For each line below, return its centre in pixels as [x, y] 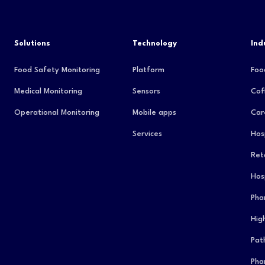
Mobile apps [154, 113]
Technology [154, 43]
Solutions [32, 43]
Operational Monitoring [56, 113]
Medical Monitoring [48, 91]
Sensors [146, 91]
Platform [148, 70]
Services [147, 134]
